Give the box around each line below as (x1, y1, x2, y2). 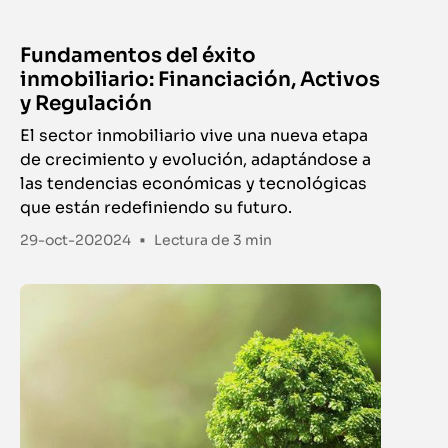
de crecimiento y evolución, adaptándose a (20, 149, 372, 171)
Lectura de (154, 231, 234, 250)
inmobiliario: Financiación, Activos (20, 67, 381, 93)
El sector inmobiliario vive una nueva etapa (20, 125, 369, 147)
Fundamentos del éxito (20, 43, 257, 69)
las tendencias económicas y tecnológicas (20, 173, 368, 195)
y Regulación (20, 91, 153, 117)
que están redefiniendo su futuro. (20, 197, 293, 219)
